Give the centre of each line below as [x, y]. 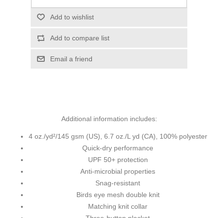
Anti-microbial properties [118, 172]
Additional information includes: [109, 119]
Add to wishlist [72, 17]
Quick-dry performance [118, 148]
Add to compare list [80, 38]
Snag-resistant [118, 183]
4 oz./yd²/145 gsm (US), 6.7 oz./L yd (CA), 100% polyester [118, 136]
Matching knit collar [118, 207]
